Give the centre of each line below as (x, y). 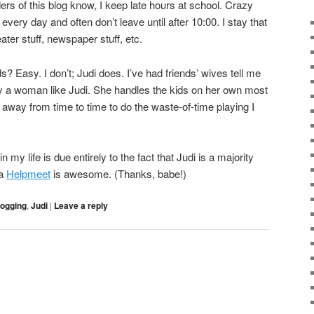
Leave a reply (81, 206)
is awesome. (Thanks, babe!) (118, 174)
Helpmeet (28, 174)
